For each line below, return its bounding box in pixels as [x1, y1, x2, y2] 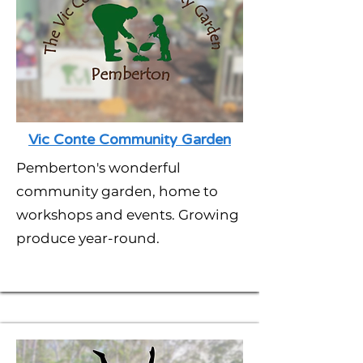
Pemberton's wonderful [16, 160, 181, 176]
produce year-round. [16, 230, 160, 246]
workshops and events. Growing [16, 207, 239, 223]
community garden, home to [16, 183, 218, 199]
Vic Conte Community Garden [28, 130, 231, 148]
